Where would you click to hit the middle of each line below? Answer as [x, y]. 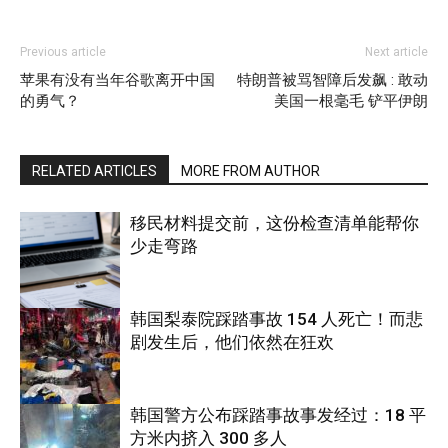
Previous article [63, 52]
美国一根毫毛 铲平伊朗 [351, 101]
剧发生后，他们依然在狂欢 [232, 342]
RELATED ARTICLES [94, 171]
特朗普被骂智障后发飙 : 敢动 [332, 80]
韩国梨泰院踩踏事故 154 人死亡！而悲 [276, 319]
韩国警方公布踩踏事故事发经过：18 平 [278, 415]
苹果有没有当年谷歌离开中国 [117, 80]
